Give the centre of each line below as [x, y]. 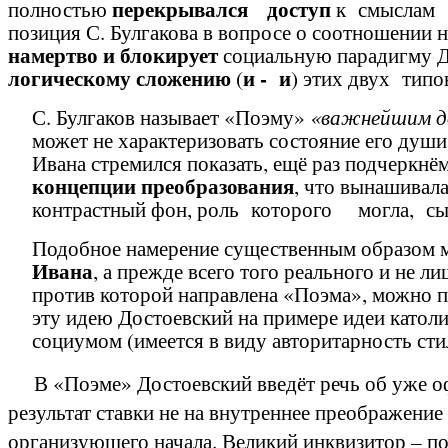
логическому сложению [119, 77]
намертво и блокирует [113, 54]
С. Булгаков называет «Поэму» [168, 116]
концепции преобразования [163, 185]
